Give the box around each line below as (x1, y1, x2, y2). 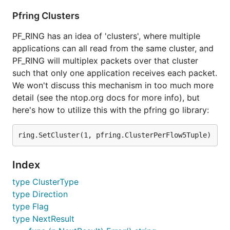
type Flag (12, 201, 49, 212)
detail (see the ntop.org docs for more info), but (12, 92, 200, 103)
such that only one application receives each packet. (12, 68, 217, 78)
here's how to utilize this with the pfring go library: (12, 105, 209, 115)
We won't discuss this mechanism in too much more (12, 80, 214, 90)
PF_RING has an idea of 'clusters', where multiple (12, 31, 200, 41)
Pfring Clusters (12, 10, 82, 21)
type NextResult (12, 214, 74, 224)
